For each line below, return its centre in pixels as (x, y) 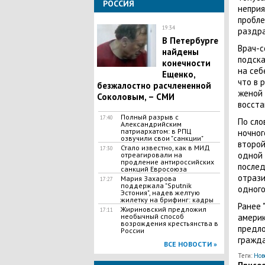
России (132, 230)
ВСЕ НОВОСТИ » (190, 244)
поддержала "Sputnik (156, 185)
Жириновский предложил (163, 209)
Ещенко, (178, 74)
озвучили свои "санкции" (162, 138)
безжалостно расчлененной (154, 85)
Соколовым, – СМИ (135, 97)
